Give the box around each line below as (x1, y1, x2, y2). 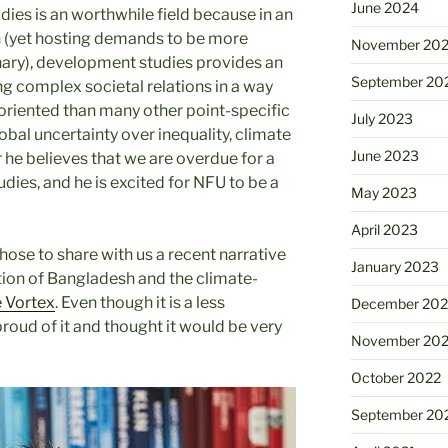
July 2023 (350, 109, 413, 127)
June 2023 (350, 146, 419, 164)
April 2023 (350, 220, 418, 238)
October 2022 (350, 368, 441, 386)
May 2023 (350, 183, 417, 201)
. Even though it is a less (55, 292, 225, 312)
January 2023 (350, 257, 439, 275)
